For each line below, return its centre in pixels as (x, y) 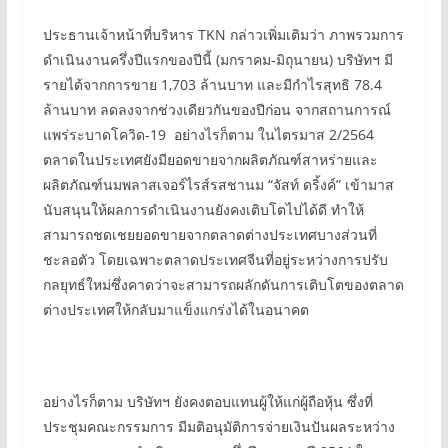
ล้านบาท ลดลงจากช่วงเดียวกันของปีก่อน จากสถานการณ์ (216, 109)
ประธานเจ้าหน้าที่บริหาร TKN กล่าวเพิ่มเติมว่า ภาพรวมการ (223, 34)
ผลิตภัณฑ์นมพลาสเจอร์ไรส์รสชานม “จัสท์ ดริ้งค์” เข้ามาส (218, 184)
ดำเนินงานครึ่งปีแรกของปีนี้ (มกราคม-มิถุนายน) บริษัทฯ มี (217, 59)
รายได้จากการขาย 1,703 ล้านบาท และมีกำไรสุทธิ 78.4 (212, 84)
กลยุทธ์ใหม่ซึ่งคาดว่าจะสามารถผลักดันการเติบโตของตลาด (223, 284)
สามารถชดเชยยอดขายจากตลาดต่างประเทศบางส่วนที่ (209, 234)
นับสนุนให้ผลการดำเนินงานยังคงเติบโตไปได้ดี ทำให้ (203, 209)
